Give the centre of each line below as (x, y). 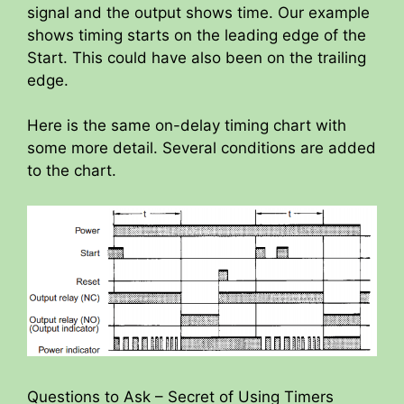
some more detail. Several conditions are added (202, 148)
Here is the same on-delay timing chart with (187, 126)
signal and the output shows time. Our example (198, 12)
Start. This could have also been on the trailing (197, 57)
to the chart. (72, 171)
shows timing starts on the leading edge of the (197, 35)
